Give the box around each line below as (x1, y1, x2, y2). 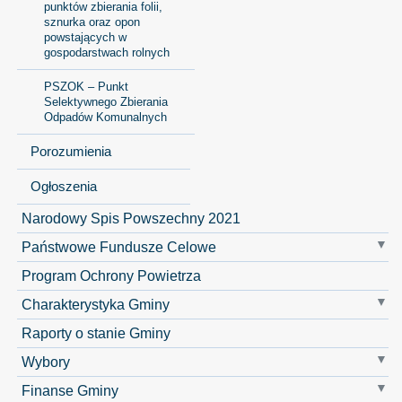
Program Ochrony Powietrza (21, 267, 201, 284)
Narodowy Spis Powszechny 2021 (21, 209, 240, 226)
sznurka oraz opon (43, 14, 140, 29)
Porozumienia (30, 144, 111, 159)
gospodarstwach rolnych (43, 45, 170, 59)
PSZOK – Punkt (43, 79, 128, 93)
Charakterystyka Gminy (21, 295, 170, 312)
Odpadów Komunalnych (43, 109, 167, 124)
